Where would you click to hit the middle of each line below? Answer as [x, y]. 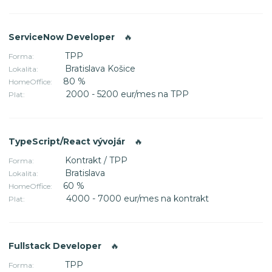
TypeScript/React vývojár [68, 141]
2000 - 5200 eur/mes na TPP [127, 94]
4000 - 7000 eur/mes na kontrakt [138, 198]
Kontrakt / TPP [96, 160]
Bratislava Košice [100, 68]
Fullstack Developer [56, 246]
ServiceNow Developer [63, 37]
